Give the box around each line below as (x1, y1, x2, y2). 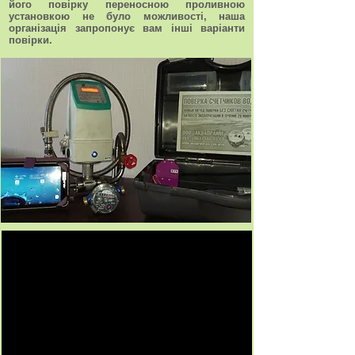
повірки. (9, 34, 52, 46)
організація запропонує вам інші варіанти (9, 22, 245, 34)
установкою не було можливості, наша (9, 10, 245, 22)
